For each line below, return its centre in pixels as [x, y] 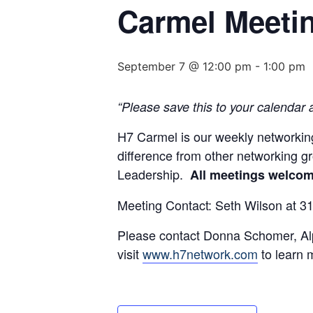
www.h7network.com [200, 253]
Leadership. [154, 174]
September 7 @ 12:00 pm [184, 66]
